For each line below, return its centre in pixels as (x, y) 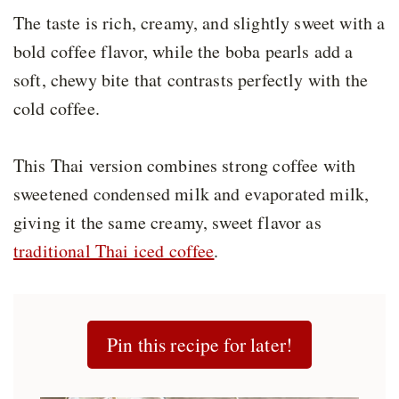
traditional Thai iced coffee (114, 251)
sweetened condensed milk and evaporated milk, (191, 194)
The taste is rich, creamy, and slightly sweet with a (199, 23)
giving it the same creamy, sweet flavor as (167, 223)
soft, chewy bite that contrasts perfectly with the (191, 80)
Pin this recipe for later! (199, 345)
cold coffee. (57, 109)
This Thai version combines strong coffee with (185, 166)
